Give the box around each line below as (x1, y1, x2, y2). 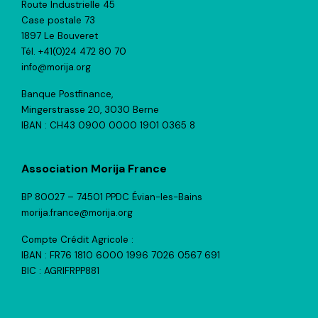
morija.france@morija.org (21, 207, 133, 219)
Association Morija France (21, 161, 167, 177)
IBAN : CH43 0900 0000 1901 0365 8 (21, 119, 195, 132)
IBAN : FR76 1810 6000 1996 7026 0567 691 (21, 249, 220, 262)
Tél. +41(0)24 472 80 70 (21, 45, 126, 58)
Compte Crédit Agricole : (21, 234, 133, 246)
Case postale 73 (21, 14, 95, 27)
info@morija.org (21, 61, 91, 74)
